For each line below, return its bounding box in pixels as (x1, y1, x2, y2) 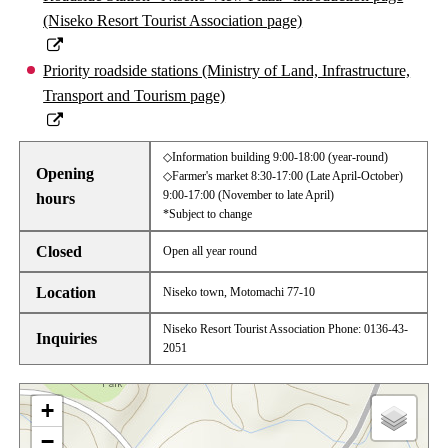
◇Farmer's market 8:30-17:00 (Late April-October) (163, 168, 404, 183)
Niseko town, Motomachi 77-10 (163, 284, 316, 299)
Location (36, 283, 96, 301)
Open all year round (163, 243, 258, 258)
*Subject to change (163, 206, 253, 221)
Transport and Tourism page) (43, 86, 226, 104)
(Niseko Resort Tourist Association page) (43, 11, 303, 29)
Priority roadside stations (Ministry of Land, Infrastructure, (43, 61, 411, 79)
